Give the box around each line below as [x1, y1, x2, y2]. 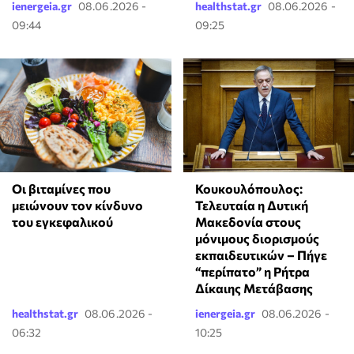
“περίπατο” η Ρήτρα [194, 263, 310, 279]
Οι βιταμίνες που [12, 180, 111, 196]
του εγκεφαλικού [12, 213, 113, 229]
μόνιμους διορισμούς [194, 230, 319, 246]
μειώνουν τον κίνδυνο [12, 197, 143, 213]
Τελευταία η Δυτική [194, 197, 308, 213]
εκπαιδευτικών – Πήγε [194, 247, 327, 262]
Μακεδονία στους [194, 213, 301, 229]
